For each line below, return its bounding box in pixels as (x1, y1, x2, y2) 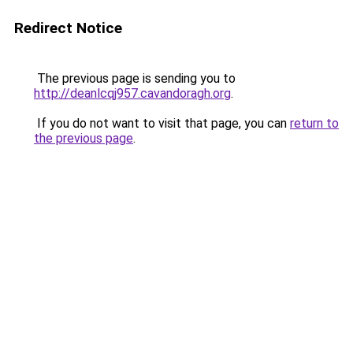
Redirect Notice (14, 19, 122, 37)
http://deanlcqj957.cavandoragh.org (34, 86, 231, 101)
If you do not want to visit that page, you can (34, 116, 290, 131)
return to (290, 116, 339, 131)
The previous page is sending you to (34, 71, 236, 86)
